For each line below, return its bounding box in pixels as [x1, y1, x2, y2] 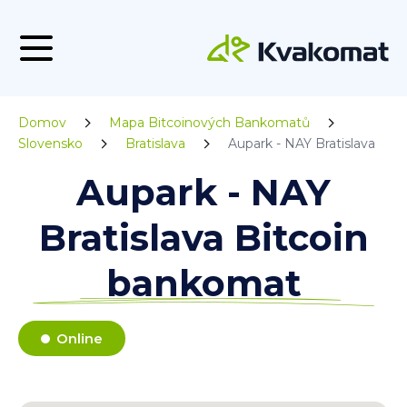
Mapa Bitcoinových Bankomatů [109, 114, 310, 131]
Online [56, 330, 103, 347]
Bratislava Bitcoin [38, 215, 369, 260]
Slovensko [18, 135, 83, 152]
